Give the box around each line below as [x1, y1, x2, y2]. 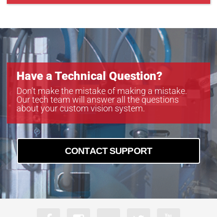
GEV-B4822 [11, 15, 50, 24]
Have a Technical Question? [16, 69, 162, 83]
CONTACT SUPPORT [65, 146, 152, 156]
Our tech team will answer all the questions [16, 94, 179, 105]
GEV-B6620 [11, 27, 50, 36]
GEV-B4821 [11, 3, 50, 13]
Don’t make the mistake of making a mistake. [16, 86, 187, 96]
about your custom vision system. [16, 103, 145, 113]
